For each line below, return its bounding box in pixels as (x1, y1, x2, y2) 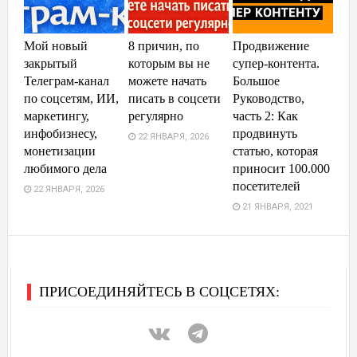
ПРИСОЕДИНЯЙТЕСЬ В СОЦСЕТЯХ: (38, 284, 280, 300)
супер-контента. (233, 57, 320, 71)
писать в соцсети (128, 92, 222, 106)
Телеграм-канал (23, 74, 109, 88)
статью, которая (233, 144, 319, 159)
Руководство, (233, 92, 305, 106)
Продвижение (233, 39, 310, 53)
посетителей (233, 179, 301, 194)
